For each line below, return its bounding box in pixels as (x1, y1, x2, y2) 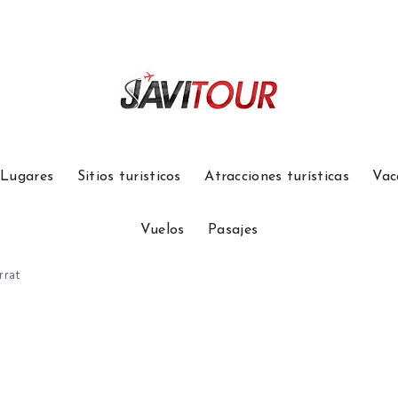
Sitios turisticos (76, 170, 181, 184)
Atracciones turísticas (204, 170, 349, 184)
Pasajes (208, 223, 259, 237)
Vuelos (139, 223, 185, 237)
